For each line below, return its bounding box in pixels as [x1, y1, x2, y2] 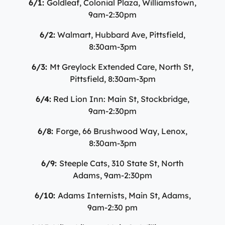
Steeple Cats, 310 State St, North [59, 158, 184, 168]
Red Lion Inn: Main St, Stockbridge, [51, 93, 189, 104]
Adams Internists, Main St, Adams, [57, 190, 191, 200]
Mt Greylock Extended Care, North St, [50, 61, 193, 72]
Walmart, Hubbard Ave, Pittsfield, [55, 29, 185, 40]
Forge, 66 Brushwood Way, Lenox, [56, 126, 187, 136]
